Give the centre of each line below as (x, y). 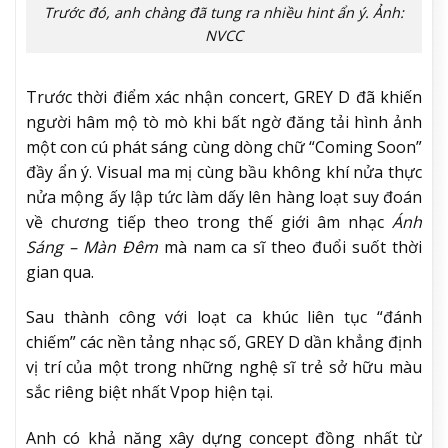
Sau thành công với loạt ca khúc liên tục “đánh (224, 317)
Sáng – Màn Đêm (92, 246)
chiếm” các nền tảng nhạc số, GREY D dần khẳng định (224, 342)
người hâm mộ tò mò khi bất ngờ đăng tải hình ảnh (224, 121)
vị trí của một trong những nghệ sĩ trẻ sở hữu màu (224, 367)
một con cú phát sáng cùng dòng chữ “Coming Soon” (224, 146)
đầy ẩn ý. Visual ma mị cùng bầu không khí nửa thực (224, 171)
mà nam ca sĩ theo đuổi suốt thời (290, 246)
